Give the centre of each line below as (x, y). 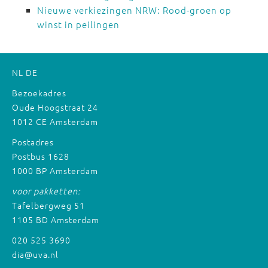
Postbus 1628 (41, 156)
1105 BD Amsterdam (56, 219)
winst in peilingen (78, 24)
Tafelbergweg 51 (48, 205)
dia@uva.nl (35, 254)
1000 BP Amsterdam (55, 170)
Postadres (33, 141)
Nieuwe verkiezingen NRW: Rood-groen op (134, 10)
